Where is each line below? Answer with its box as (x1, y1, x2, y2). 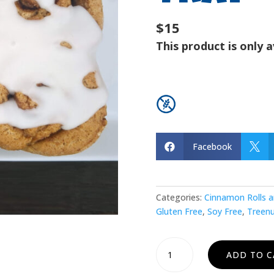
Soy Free (207, 205, 243, 217)
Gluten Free (156, 205, 203, 217)
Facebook (193, 141, 232, 153)
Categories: (156, 191, 205, 203)
